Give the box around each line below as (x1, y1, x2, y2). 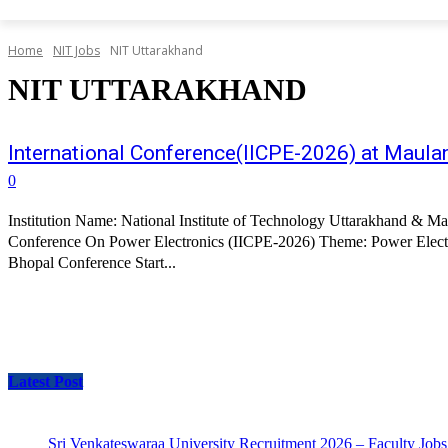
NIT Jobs (53, 42, 100, 60)
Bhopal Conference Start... (8, 254, 176, 272)
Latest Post (8, 372, 83, 390)
